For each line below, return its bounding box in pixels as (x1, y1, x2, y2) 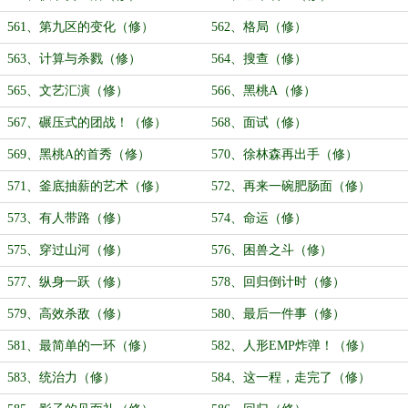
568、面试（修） (211, 116, 307, 129)
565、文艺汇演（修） (7, 84, 128, 97)
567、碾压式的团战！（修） (7, 116, 167, 129)
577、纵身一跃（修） (7, 275, 128, 289)
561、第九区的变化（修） (7, 20, 154, 34)
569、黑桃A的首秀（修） (7, 148, 150, 161)
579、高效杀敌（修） (7, 307, 128, 321)
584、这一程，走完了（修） (211, 371, 371, 384)
